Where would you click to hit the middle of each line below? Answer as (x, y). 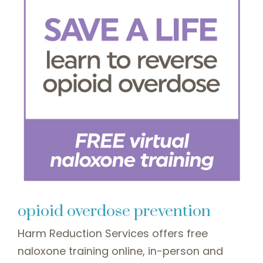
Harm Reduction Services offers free (113, 234)
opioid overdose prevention (114, 212)
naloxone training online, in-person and (120, 251)
